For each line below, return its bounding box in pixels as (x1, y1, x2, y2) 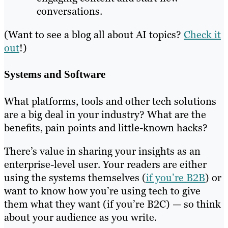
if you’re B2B (146, 171, 205, 185)
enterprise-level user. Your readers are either (4, 158, 207, 172)
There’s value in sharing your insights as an (4, 145, 201, 158)
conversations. (37, 4, 102, 18)
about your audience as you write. (4, 211, 157, 224)
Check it (184, 27, 221, 41)
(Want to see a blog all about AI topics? (4, 27, 184, 41)
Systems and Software (4, 68, 105, 80)
